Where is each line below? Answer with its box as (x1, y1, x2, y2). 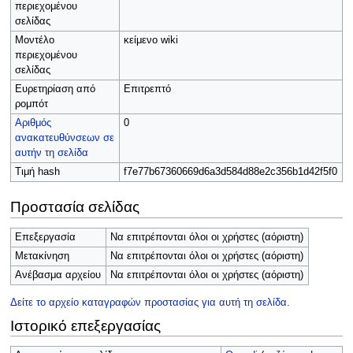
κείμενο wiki (123, 35, 178, 46)
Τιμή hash (14, 166, 60, 178)
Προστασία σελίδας (9, 199, 139, 216)
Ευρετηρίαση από (14, 84, 95, 95)
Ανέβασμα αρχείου (14, 269, 101, 281)
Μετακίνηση (14, 251, 69, 262)
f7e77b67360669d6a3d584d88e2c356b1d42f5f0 (123, 166, 337, 178)
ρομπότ (14, 98, 48, 110)
